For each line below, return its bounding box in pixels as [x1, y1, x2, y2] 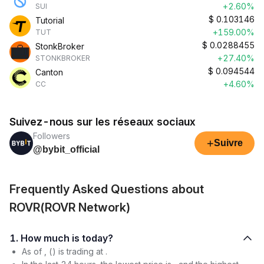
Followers [33, 131, 70, 141]
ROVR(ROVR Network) [9, 200, 131, 214]
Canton [35, 67, 63, 77]
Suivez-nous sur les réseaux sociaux [9, 115, 196, 128]
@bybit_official [33, 144, 100, 154]
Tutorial [35, 15, 64, 25]
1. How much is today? [82, 232, 113, 244]
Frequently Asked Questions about [9, 182, 204, 196]
